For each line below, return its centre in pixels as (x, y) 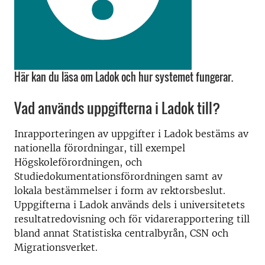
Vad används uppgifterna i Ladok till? (117, 108)
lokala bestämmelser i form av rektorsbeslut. (120, 190)
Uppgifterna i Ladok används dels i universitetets (130, 205)
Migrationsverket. (56, 247)
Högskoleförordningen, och (78, 162)
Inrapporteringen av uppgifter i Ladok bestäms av (131, 134)
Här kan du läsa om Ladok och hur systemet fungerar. (124, 77)
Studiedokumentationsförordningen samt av (118, 176)
